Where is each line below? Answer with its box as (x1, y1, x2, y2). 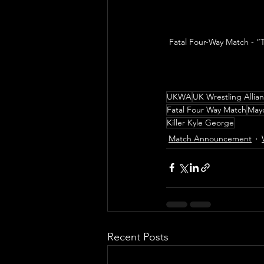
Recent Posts (107, 230, 169, 243)
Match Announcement (169, 133, 252, 144)
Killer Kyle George (167, 117, 234, 128)
